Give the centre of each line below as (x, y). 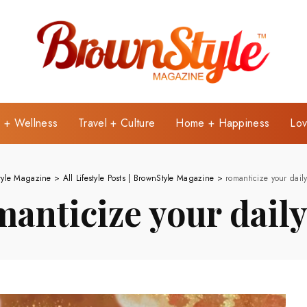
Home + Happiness (223, 123)
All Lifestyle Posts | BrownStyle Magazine (138, 178)
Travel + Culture (117, 123)
